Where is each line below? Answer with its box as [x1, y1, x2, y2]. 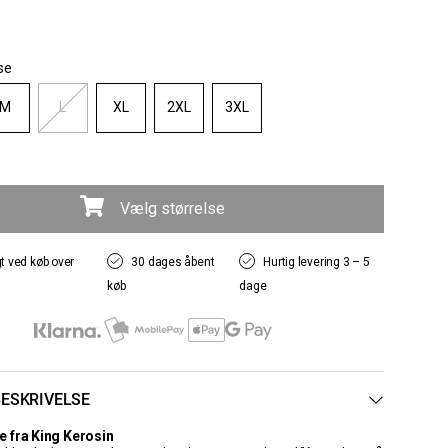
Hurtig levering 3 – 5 [263, 254, 370, 269]
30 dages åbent [131, 254, 215, 269]
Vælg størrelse [120, 198, 226, 218]
